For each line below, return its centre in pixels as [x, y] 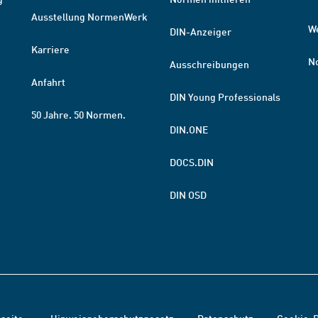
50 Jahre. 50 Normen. [78, 114]
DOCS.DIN [192, 162]
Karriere [50, 49]
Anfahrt [48, 82]
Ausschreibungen [209, 64]
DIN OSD [188, 194]
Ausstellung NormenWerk [89, 16]
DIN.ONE [189, 129]
